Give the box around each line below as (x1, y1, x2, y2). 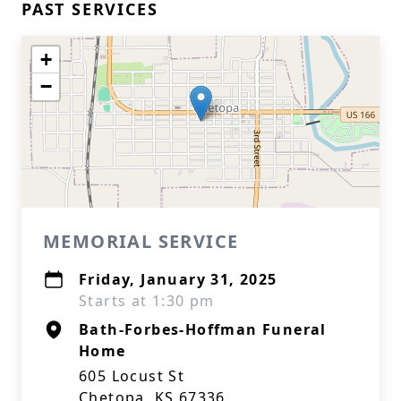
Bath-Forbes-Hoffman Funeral (79, 320, 327, 339)
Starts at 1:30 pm (79, 291, 215, 311)
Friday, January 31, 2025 (79, 269, 277, 289)
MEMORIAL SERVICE (43, 229, 239, 253)
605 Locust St (79, 366, 185, 386)
